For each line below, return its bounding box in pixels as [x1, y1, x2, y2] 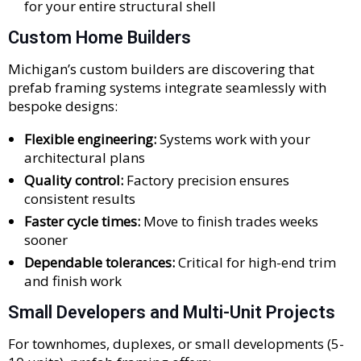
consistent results [24, 189, 135, 209]
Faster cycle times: [24, 212, 140, 231]
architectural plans [24, 148, 145, 168]
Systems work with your [156, 130, 310, 149]
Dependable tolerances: [24, 253, 175, 272]
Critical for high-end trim [175, 253, 336, 272]
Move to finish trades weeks [140, 212, 318, 231]
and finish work [24, 272, 122, 291]
